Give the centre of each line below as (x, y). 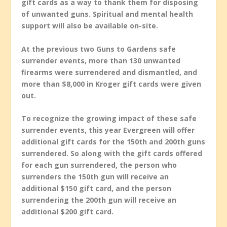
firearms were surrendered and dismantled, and (109, 72)
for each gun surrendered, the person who (99, 165)
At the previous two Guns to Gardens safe (99, 49)
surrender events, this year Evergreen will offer (108, 130)
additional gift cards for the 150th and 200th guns (113, 141)
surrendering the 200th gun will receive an (99, 200)
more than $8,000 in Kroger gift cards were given (111, 84)
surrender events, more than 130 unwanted (101, 60)
